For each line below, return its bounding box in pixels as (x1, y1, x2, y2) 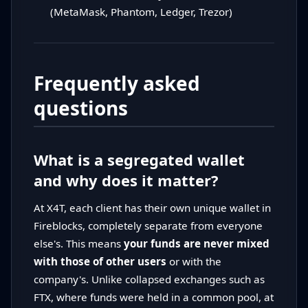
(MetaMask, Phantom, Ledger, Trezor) (50, 5, 232, 19)
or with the (166, 254, 221, 269)
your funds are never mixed (124, 236, 269, 251)
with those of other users (34, 254, 166, 269)
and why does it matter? (34, 170, 219, 191)
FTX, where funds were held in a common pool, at (34, 290, 274, 305)
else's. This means (34, 236, 124, 251)
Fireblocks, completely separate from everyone (34, 219, 263, 233)
